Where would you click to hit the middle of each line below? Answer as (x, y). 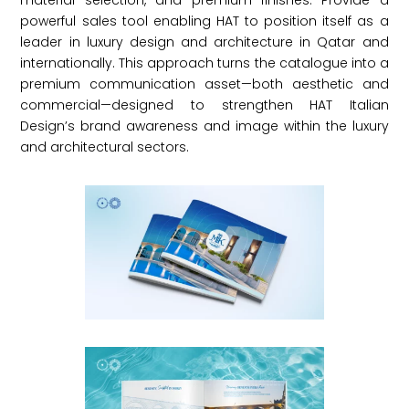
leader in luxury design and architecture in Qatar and (204, 42)
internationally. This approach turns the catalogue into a (204, 63)
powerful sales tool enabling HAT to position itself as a (204, 21)
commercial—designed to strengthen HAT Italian (204, 105)
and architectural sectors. (105, 147)
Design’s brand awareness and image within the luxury (204, 126)
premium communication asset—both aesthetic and (204, 84)
